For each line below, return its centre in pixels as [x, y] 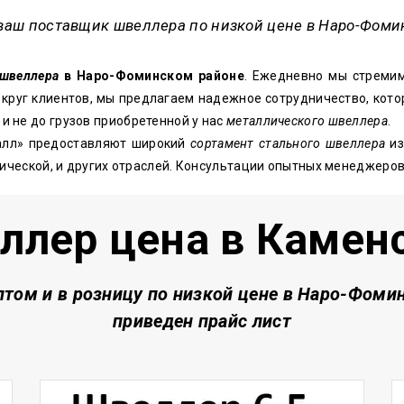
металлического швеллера [307, 121]
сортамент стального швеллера [288, 143]
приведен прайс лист [202, 321]
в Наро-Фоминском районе [151, 76]
